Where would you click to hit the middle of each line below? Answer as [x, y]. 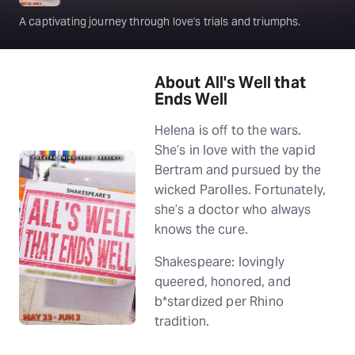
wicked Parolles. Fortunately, [240, 190]
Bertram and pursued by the [238, 170]
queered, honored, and [222, 282]
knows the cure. [201, 229]
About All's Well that [230, 82]
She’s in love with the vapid [235, 150]
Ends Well [191, 99]
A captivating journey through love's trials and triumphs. [160, 21]
